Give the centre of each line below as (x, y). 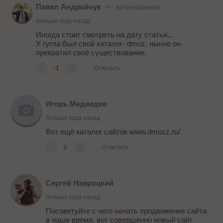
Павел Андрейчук (69, 7)
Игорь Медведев (77, 104)
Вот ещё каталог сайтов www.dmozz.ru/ (113, 132)
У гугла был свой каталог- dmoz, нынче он (109, 44)
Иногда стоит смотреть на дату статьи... (105, 35)
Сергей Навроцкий (80, 183)
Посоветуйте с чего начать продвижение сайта (126, 211)
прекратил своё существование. (91, 53)
